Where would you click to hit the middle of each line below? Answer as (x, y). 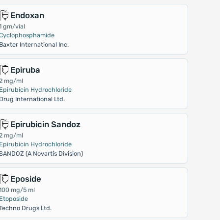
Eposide (26, 179)
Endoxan (27, 15)
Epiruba (26, 70)
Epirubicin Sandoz (46, 124)
